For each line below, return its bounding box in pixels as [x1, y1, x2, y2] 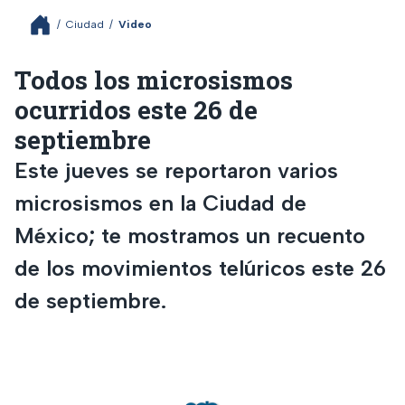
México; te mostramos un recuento [14, 221, 365, 249]
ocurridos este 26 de [14, 92, 258, 127]
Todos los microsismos [14, 62, 293, 97]
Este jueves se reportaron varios [14, 156, 338, 184]
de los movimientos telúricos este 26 [14, 254, 386, 281]
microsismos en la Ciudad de [14, 189, 306, 216]
